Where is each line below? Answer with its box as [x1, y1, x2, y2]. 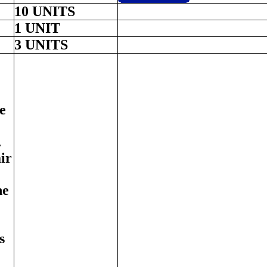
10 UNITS [14, 3, 75, 19]
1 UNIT [14, 20, 60, 36]
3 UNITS [14, 36, 68, 52]
